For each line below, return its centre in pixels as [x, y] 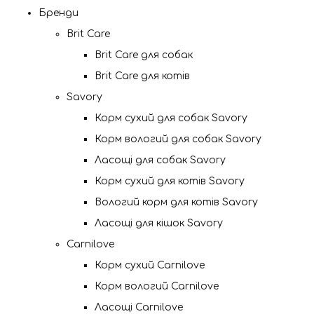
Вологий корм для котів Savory [176, 202]
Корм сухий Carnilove [150, 265]
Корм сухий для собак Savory [171, 118]
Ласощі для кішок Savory [159, 223]
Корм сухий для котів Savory [170, 181]
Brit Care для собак [144, 55]
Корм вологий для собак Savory [178, 139]
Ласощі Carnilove [139, 307]
